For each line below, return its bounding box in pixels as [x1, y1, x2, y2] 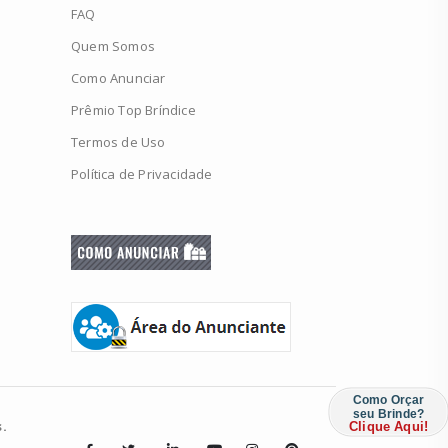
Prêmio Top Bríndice [71, 100, 196, 119]
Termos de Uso [71, 132, 166, 151]
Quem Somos [71, 36, 155, 55]
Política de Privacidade [71, 164, 213, 183]
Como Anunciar [71, 68, 166, 87]
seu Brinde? [353, 407, 424, 421]
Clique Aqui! [348, 419, 429, 434]
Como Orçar [352, 393, 425, 407]
